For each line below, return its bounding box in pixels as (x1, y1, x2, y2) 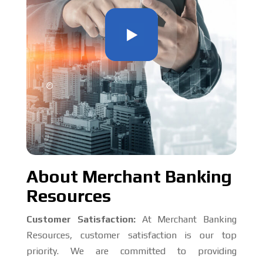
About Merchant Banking (26, 166, 232, 187)
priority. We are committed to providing (26, 245, 237, 257)
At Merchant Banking (135, 214, 237, 225)
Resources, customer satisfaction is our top (26, 230, 237, 241)
